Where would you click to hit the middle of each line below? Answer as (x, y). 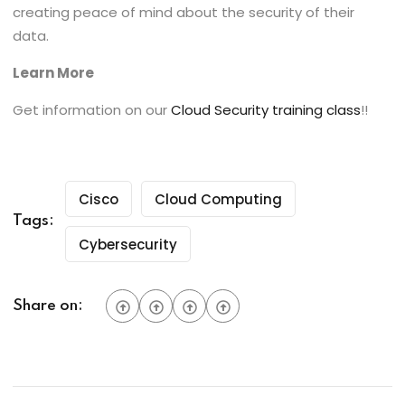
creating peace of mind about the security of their (184, 12)
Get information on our (92, 110)
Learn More (54, 73)
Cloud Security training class (266, 110)
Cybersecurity (128, 245)
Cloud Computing (219, 199)
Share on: (48, 306)
